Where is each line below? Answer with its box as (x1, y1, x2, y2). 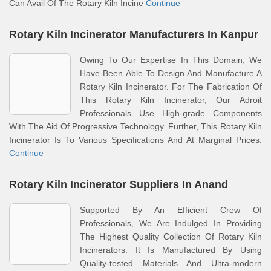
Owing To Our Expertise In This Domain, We (80, 55, 262, 65)
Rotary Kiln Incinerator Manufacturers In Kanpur (9, 28, 258, 41)
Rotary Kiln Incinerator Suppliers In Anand (9, 178, 228, 191)
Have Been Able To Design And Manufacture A (80, 68, 262, 78)
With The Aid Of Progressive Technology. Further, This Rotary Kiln (9, 122, 262, 131)
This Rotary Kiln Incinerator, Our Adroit (80, 95, 262, 105)
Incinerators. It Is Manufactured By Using (80, 245, 262, 255)
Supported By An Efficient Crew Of (80, 205, 262, 215)
